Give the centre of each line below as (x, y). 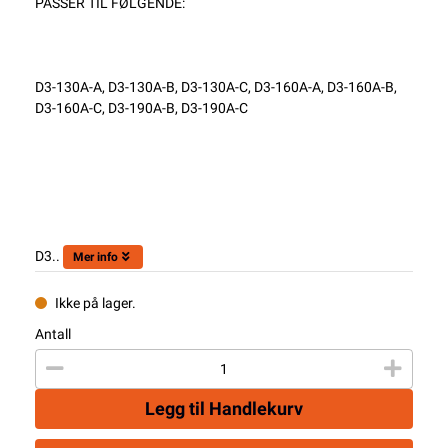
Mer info (95, 257)
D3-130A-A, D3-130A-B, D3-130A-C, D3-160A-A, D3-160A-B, (216, 87)
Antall (53, 334)
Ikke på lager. (95, 303)
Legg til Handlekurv (224, 408)
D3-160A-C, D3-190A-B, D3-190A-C (141, 108)
